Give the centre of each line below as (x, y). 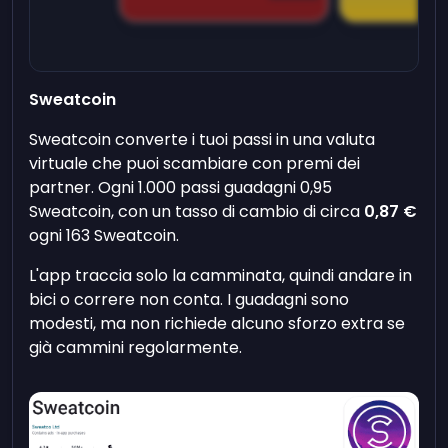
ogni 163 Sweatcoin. (104, 236)
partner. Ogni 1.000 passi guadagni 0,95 (181, 188)
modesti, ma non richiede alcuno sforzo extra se (217, 324)
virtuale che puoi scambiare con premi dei (195, 164)
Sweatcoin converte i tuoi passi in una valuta (202, 140)
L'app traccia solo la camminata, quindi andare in (221, 276)
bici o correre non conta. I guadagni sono (189, 300)
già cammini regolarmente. (136, 348)
